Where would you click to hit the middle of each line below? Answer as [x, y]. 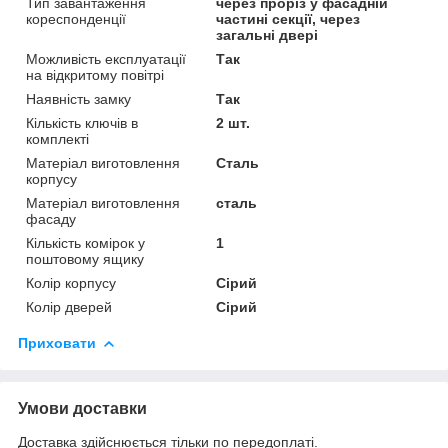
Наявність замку [78, 98]
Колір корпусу [71, 282]
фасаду [51, 218]
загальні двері [267, 34]
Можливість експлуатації [106, 58]
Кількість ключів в [82, 122]
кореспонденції [76, 18]
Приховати [57, 342]
